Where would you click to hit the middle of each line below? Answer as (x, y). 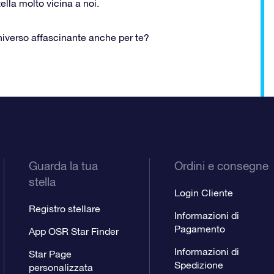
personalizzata (61, 267)
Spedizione (198, 265)
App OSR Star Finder (74, 231)
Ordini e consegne (221, 165)
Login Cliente (203, 192)
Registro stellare (65, 208)
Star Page (50, 254)
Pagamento (199, 228)
